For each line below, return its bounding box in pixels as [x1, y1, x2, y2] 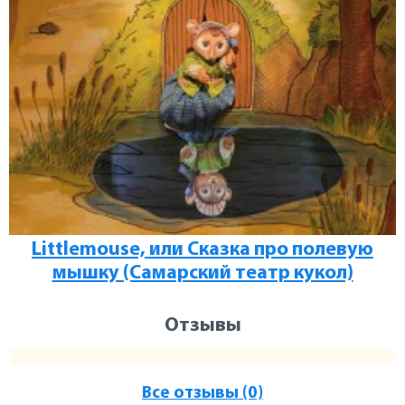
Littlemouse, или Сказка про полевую [32, 239, 373, 260]
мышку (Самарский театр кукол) [52, 262, 353, 284]
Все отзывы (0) [142, 384, 263, 402]
